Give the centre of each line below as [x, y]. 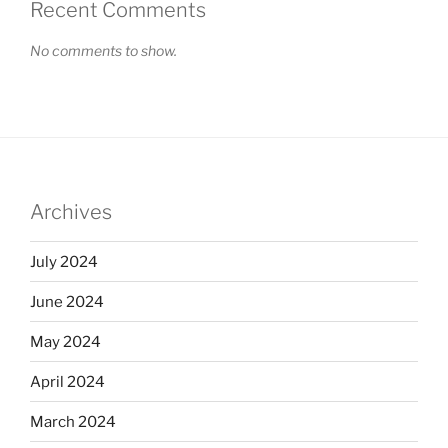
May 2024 [65, 341]
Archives [71, 212]
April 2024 [67, 381]
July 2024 [64, 261]
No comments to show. [103, 51]
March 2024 [73, 421]
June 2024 [67, 301]
